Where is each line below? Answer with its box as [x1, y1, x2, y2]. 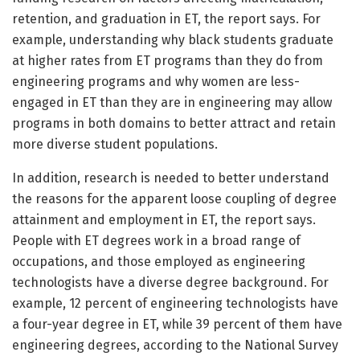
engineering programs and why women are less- [12, 74, 300, 90]
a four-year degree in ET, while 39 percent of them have [12, 317, 342, 333]
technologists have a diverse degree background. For [12, 275, 329, 291]
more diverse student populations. [12, 137, 218, 153]
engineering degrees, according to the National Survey [12, 337, 338, 354]
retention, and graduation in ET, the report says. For [12, 11, 321, 27]
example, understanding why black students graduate [12, 32, 333, 48]
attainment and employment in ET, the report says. [12, 212, 316, 228]
